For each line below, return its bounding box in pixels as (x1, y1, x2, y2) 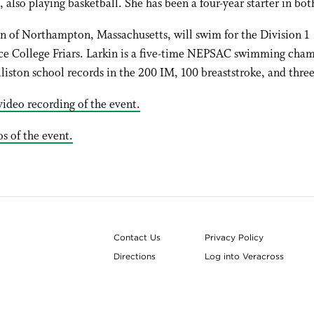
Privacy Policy (205, 232, 264, 243)
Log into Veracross (205, 251, 285, 261)
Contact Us (114, 232, 161, 243)
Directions (114, 251, 156, 261)
